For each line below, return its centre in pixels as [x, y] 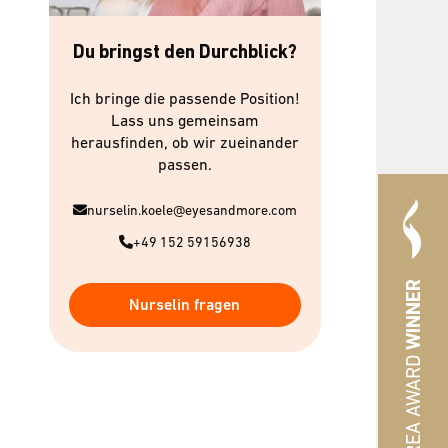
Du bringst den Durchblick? [184, 52]
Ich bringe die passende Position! [184, 98]
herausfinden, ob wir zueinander [184, 142]
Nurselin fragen [185, 305]
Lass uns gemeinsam [184, 120]
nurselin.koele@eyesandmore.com [191, 210]
